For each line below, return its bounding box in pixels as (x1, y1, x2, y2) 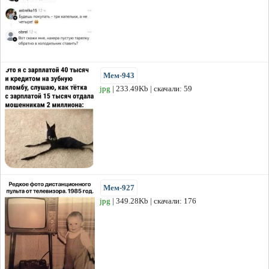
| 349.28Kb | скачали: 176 (110, 196, 196, 206)
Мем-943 (103, 71, 134, 80)
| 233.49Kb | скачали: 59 (110, 84, 192, 94)
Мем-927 (103, 183, 134, 193)
